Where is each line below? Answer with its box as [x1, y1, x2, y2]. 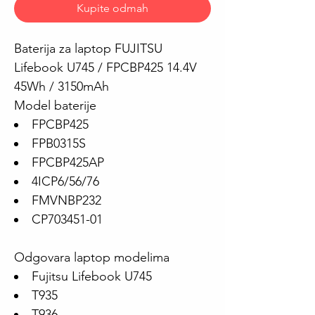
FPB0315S [32, 136, 86, 151]
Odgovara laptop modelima [14, 250, 169, 265]
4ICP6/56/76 [32, 174, 99, 189]
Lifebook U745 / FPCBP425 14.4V [14, 60, 197, 75]
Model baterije [14, 98, 96, 113]
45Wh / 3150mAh [14, 79, 109, 94]
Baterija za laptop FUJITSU [14, 41, 162, 56]
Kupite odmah [77, 1, 148, 15]
